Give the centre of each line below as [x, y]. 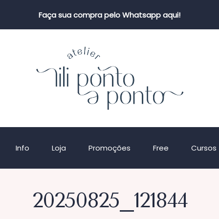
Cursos [204, 148]
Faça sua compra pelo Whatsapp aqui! [109, 15]
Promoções [109, 148]
